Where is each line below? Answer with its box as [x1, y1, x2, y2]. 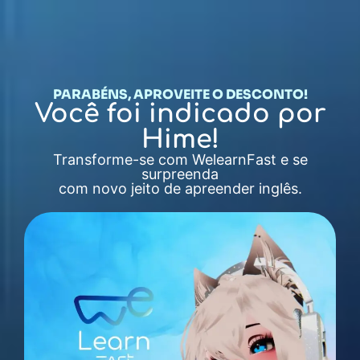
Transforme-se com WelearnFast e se [52, 151, 308, 168]
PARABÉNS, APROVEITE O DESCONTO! [52, 86, 308, 103]
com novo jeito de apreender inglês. [58, 180, 302, 197]
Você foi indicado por [34, 100, 326, 128]
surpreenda [141, 166, 219, 182]
